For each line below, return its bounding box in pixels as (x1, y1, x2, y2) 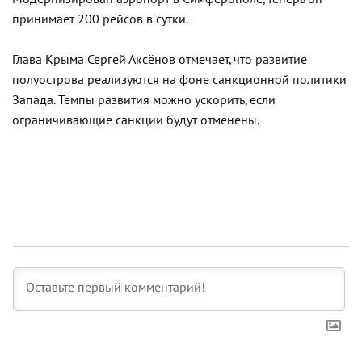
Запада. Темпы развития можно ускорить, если (12, 92, 276, 107)
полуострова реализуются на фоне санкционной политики (12, 72, 347, 87)
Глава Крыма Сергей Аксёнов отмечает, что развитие (12, 52, 307, 67)
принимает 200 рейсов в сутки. (12, 11, 188, 27)
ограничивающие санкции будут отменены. (12, 112, 259, 128)
